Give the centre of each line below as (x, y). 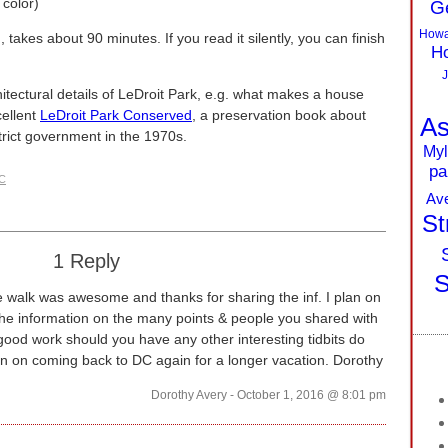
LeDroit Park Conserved (116, 115)
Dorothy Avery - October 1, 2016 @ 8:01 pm (268, 395)
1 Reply (86, 261)
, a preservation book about (279, 115)
